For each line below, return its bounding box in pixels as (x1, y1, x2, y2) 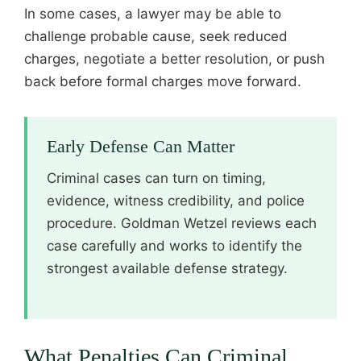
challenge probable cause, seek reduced (24, 27, 288, 44)
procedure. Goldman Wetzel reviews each (47, 214, 317, 231)
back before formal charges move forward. (24, 73, 301, 89)
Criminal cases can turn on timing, (47, 169, 266, 186)
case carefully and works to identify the (47, 237, 302, 254)
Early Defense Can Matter (47, 135, 234, 156)
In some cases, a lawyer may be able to (24, 5, 281, 22)
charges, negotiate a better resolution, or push (24, 50, 325, 67)
